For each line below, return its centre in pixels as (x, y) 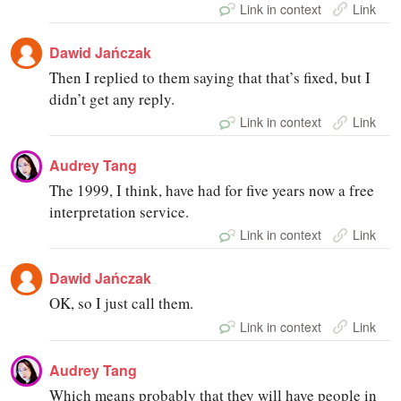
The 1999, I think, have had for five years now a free (212, 191)
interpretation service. (119, 212)
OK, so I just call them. (122, 303)
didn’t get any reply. (112, 99)
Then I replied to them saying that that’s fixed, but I (210, 78)
